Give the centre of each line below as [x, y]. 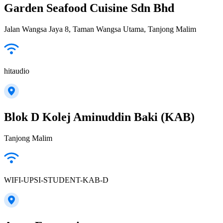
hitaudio [17, 71]
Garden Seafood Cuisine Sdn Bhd [89, 8]
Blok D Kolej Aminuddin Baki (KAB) [99, 117]
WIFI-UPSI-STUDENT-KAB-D [56, 180]
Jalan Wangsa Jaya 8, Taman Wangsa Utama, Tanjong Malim [100, 29]
